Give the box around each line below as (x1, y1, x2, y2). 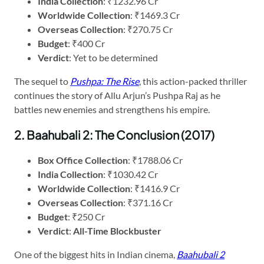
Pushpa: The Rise (70, 75, 139, 87)
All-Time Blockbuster (73, 225, 161, 236)
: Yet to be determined (69, 51, 158, 63)
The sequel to (14, 75, 70, 87)
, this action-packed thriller (139, 75, 247, 87)
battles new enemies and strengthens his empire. (14, 103, 210, 115)
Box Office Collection (38, 154, 128, 166)
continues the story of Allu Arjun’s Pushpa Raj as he (14, 89, 220, 101)
